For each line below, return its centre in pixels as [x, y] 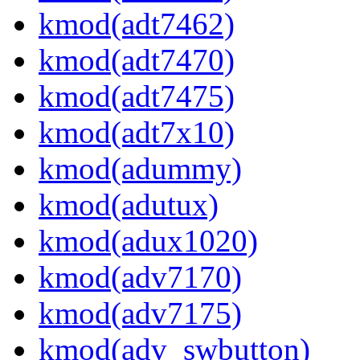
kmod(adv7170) [140, 277]
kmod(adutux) [129, 205]
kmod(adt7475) [137, 96]
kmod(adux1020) [148, 241]
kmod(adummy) [140, 169]
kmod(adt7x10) [137, 133]
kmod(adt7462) [137, 24]
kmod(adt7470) [137, 60]
